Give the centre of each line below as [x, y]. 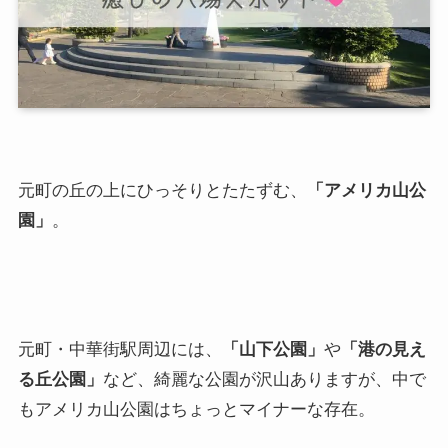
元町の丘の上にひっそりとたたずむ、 [162, 191]
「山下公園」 [272, 349]
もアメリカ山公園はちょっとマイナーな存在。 [196, 409]
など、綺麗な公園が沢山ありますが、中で [264, 379]
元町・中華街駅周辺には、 [119, 349]
